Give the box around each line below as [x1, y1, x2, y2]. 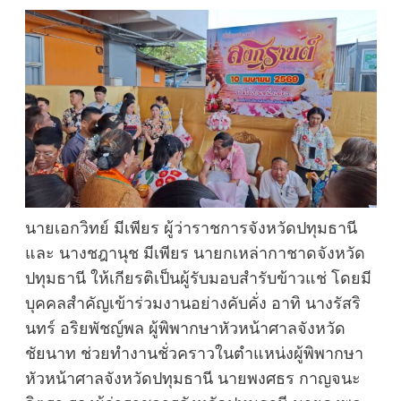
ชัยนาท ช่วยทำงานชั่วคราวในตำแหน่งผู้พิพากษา [24, 346, 363, 363]
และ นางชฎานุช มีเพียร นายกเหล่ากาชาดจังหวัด [24, 245, 365, 262]
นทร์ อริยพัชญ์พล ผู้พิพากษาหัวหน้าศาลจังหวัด [24, 320, 346, 337]
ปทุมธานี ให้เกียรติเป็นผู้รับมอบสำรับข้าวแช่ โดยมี [24, 270, 371, 287]
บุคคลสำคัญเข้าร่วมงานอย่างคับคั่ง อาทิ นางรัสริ [24, 295, 361, 312]
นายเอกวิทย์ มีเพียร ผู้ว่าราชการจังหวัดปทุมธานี [24, 220, 357, 237]
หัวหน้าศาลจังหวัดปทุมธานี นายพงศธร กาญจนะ [24, 371, 361, 388]
